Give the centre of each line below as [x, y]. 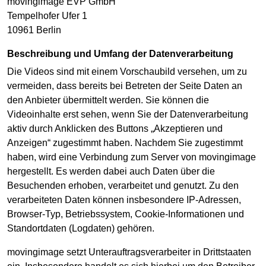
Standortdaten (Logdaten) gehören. [81, 229]
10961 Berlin [34, 30]
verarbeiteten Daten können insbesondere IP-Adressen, [124, 200]
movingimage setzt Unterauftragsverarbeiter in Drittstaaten [129, 252]
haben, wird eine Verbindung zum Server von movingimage [132, 157]
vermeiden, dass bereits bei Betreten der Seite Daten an [125, 86]
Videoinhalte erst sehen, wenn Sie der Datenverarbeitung [128, 115]
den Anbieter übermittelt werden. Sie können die [108, 100]
